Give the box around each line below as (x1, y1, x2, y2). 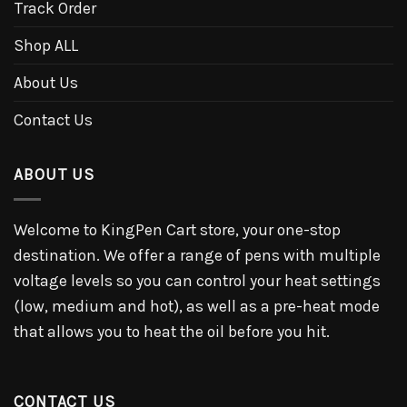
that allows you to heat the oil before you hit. (14, 322, 330, 341)
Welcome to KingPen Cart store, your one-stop (14, 220, 341, 239)
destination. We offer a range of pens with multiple (14, 245, 381, 264)
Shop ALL (14, 36, 78, 55)
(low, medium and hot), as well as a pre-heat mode (14, 296, 380, 315)
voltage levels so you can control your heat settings (14, 271, 381, 290)
